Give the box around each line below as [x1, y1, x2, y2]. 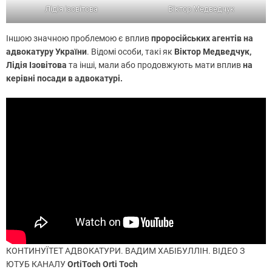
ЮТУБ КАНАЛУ [6, 259, 67, 269]
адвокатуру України [6, 46, 87, 56]
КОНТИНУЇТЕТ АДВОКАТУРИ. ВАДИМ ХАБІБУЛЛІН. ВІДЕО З [6, 245, 245, 256]
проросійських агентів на [151, 33, 253, 43]
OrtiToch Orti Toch [67, 259, 138, 269]
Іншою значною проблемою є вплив [6, 33, 151, 43]
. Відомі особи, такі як [87, 46, 174, 56]
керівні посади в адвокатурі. [6, 73, 123, 83]
